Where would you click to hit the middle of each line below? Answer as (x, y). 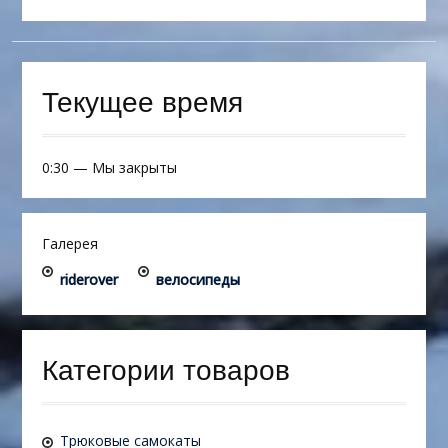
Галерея (69, 244)
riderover (88, 280)
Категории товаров (165, 371)
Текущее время (142, 103)
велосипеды (197, 280)
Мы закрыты (134, 168)
